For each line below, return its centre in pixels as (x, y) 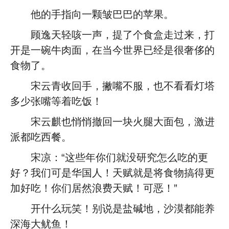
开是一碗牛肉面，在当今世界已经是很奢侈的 (112, 50)
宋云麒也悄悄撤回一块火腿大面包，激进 (123, 122)
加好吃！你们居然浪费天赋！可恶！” (94, 188)
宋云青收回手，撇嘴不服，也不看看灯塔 (123, 86)
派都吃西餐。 (41, 137)
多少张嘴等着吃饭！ (56, 101)
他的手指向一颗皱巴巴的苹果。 (102, 14)
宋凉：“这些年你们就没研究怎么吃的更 (119, 157)
